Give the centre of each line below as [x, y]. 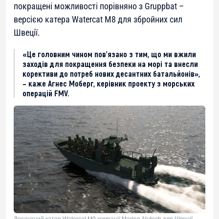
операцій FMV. [46, 93]
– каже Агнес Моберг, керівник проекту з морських [109, 83]
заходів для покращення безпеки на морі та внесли [110, 64]
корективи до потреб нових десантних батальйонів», [111, 74]
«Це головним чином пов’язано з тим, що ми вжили [109, 54]
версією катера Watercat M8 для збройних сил [98, 20]
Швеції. [27, 33]
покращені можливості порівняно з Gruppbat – [99, 6]
